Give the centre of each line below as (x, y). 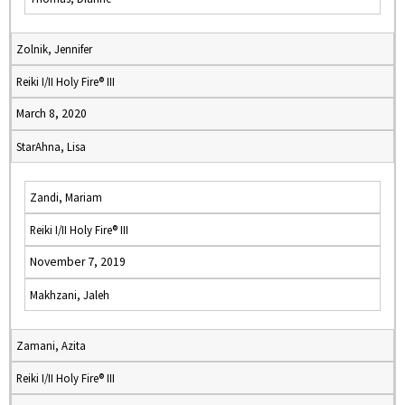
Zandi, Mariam (66, 197)
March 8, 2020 (52, 113)
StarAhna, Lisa (51, 146)
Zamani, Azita (51, 345)
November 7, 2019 (78, 262)
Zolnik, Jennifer (54, 49)
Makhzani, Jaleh (70, 295)
